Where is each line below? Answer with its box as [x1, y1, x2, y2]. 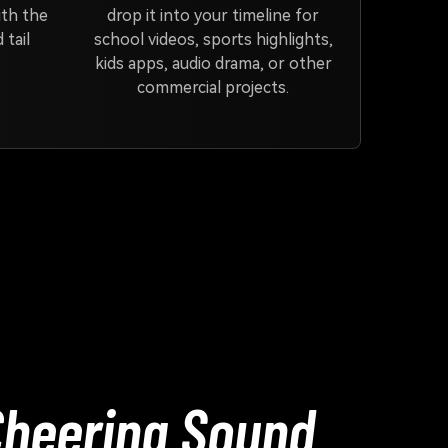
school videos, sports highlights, [93, 30, 333, 49]
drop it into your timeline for [107, 6, 320, 25]
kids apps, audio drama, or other [94, 54, 332, 73]
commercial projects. [137, 78, 290, 97]
